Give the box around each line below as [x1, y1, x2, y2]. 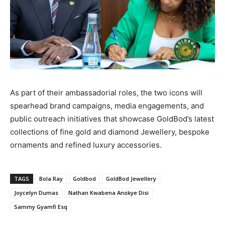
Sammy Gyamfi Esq [14, 202, 67, 210]
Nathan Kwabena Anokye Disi [68, 188, 149, 196]
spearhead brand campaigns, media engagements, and [10, 100, 204, 110]
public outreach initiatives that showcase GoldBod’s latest [10, 114, 214, 124]
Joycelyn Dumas [14, 188, 58, 196]
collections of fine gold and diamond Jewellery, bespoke [10, 127, 209, 137]
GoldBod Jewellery [106, 174, 156, 182]
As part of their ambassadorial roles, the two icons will [10, 87, 202, 97]
